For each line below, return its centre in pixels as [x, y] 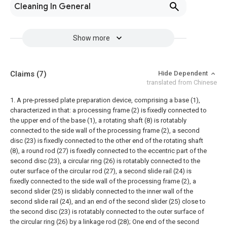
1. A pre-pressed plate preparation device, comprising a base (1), [105, 100]
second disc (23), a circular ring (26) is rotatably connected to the [105, 161]
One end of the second [166, 222]
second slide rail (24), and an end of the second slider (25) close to [108, 201]
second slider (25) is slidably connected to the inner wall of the [102, 191]
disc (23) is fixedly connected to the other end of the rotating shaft [107, 141]
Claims [23, 74]
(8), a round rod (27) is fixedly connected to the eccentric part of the [108, 151]
